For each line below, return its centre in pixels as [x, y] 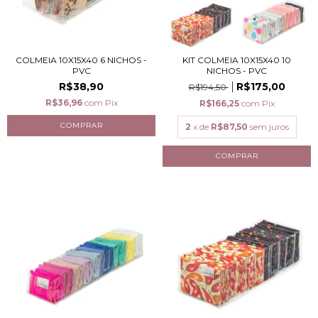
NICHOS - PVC [237, 71]
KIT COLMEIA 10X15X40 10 [237, 60]
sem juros [269, 127]
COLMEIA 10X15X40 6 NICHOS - [81, 60]
